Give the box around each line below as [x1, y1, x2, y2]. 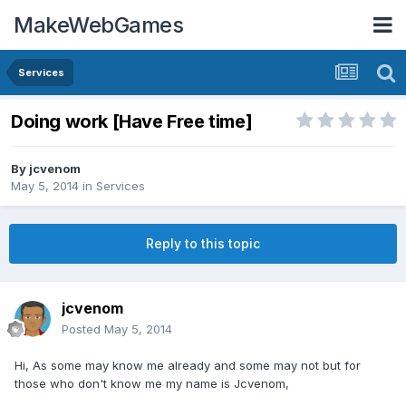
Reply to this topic [146, 236, 260, 252]
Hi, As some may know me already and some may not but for [14, 358, 361, 373]
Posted [62, 322, 104, 337]
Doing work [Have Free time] [11, 111, 253, 133]
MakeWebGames [14, 11, 183, 38]
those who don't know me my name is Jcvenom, [14, 376, 289, 391]
